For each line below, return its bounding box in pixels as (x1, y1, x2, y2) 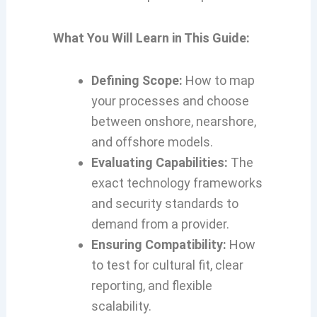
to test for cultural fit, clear (91, 258, 243, 272)
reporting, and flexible (91, 278, 212, 293)
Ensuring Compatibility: (91, 237, 226, 252)
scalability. (91, 299, 151, 313)
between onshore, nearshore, (91, 114, 256, 129)
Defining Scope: (91, 73, 183, 88)
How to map (182, 73, 255, 88)
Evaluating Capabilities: (91, 155, 228, 170)
